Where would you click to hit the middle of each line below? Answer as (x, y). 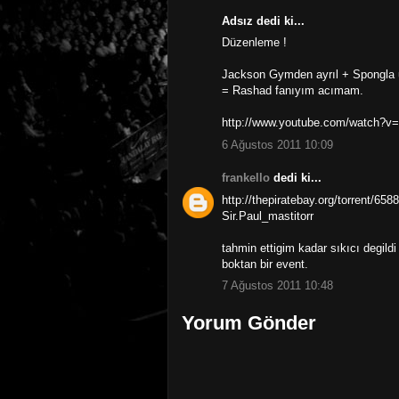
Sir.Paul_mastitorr (268, 216)
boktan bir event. (265, 264)
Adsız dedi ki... (263, 20)
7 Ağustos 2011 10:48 (277, 286)
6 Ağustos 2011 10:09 (277, 144)
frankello (246, 178)
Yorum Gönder (249, 322)
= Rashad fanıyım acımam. (293, 91)
